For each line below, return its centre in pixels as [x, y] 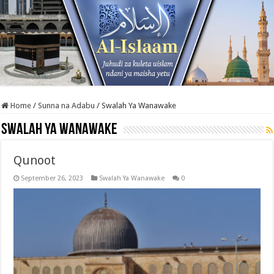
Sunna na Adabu [67, 106]
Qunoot [35, 160]
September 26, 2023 [52, 178]
